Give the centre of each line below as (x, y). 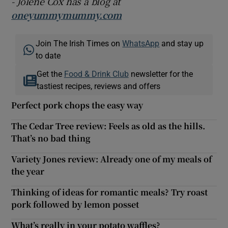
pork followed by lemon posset (75, 205)
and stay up (182, 44)
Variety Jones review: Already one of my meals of (112, 159)
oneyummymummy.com (67, 15)
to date (48, 56)
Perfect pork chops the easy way (77, 105)
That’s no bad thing (51, 138)
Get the (50, 74)
